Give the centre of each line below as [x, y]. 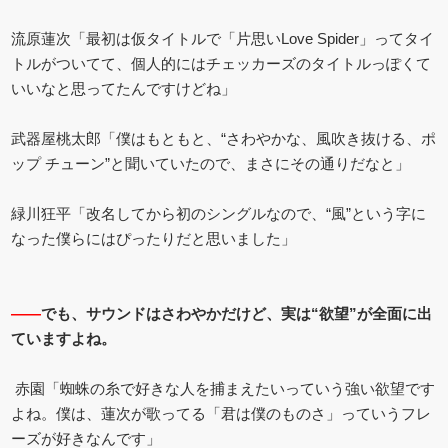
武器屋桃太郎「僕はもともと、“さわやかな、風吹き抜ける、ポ [224, 138]
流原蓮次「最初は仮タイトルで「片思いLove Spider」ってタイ [223, 38]
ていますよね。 [64, 338]
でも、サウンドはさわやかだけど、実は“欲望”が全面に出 [237, 313]
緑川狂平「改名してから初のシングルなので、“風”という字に [219, 213]
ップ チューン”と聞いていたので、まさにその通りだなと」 [211, 163]
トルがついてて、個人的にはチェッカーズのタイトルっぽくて [221, 63]
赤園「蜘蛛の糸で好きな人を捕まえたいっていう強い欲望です [223, 388]
